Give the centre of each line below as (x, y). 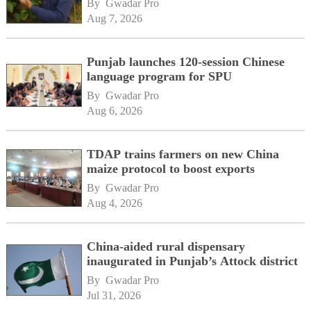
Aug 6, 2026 (115, 111)
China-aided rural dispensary (166, 247)
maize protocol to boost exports (171, 169)
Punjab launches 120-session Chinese (186, 62)
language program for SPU (160, 77)
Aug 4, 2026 (115, 203)
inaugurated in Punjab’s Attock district (193, 261)
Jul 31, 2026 (114, 296)
